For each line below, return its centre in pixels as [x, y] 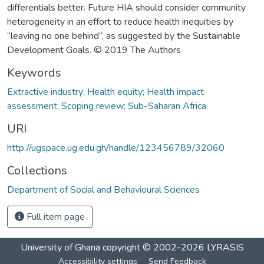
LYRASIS [225, 247]
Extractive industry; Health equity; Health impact [105, 92]
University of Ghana [60, 247]
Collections [37, 170]
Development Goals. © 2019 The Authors [94, 50]
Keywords [34, 72]
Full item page [55, 217]
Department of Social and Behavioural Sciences [103, 189]
